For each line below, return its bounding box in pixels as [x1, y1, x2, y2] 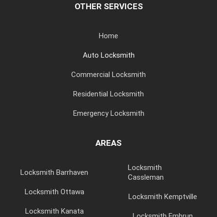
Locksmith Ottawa [24, 187, 84, 196]
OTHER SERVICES [74, 1, 143, 11]
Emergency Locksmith [73, 108, 144, 118]
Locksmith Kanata [25, 206, 84, 216]
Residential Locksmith [73, 89, 144, 98]
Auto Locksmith [82, 50, 135, 60]
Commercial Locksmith [71, 70, 146, 79]
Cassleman [128, 172, 164, 182]
